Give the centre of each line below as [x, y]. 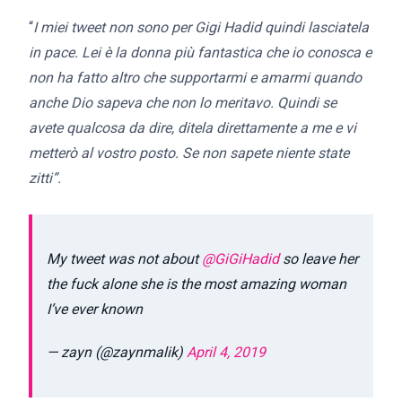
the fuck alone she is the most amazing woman [197, 284]
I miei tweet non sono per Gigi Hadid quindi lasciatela [201, 27]
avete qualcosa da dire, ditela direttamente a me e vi [192, 128]
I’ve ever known [95, 309]
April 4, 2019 [226, 352]
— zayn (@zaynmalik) [117, 352]
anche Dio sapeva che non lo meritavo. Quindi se [183, 103]
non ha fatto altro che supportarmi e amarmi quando [195, 78]
